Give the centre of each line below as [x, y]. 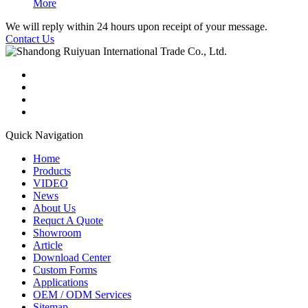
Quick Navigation [44, 135]
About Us [54, 208]
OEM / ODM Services [82, 294]
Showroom [57, 232]
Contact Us [30, 38]
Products [52, 170]
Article [48, 245]
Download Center [72, 257]
